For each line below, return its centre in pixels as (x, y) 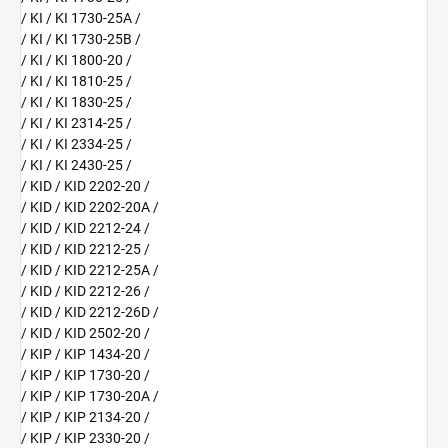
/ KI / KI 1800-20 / (76, 60)
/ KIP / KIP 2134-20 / (85, 417)
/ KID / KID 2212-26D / (90, 312)
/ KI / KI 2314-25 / (76, 123)
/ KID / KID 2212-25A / (90, 270)
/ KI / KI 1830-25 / (76, 102)
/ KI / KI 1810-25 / (76, 81)
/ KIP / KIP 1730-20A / (90, 396)
